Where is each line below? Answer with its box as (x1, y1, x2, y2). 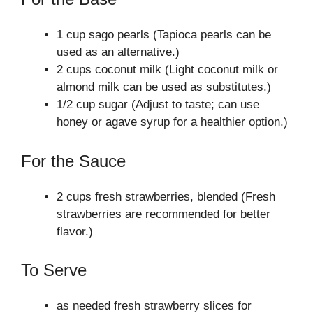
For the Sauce (21, 151, 126, 170)
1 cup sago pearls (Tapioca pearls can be (57, 28, 271, 41)
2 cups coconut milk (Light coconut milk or (57, 63, 278, 76)
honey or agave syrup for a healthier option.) (57, 115, 288, 129)
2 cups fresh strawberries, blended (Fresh (57, 189, 275, 203)
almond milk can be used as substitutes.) (57, 80, 271, 94)
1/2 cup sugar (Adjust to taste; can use (57, 98, 259, 111)
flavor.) (57, 224, 93, 238)
